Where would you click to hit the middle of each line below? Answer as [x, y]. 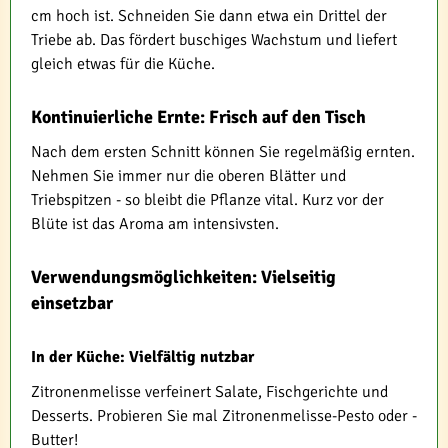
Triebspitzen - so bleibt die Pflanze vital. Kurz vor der [207, 200]
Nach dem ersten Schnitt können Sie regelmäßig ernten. [223, 152]
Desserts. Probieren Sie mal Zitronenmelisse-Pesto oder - [224, 416]
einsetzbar [72, 303]
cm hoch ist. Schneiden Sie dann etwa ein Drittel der [209, 16]
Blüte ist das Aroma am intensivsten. [155, 224]
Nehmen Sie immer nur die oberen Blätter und [188, 176]
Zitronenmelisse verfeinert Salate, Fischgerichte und [209, 392]
